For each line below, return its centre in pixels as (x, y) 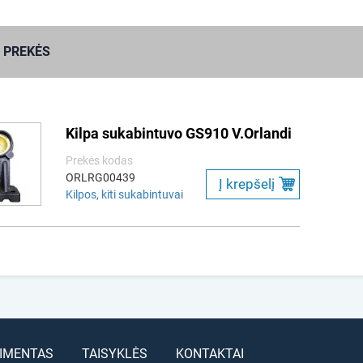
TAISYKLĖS (114, 354)
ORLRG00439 (100, 177)
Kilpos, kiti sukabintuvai (124, 194)
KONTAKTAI (209, 354)
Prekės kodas (99, 160)
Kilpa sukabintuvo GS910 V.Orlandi (178, 133)
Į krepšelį (246, 184)
